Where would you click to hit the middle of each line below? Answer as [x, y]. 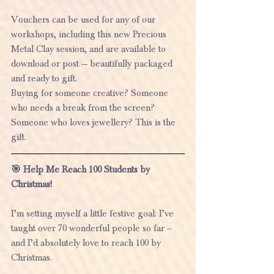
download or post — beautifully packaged [93, 63]
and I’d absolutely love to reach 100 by [87, 243]
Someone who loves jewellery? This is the [94, 122]
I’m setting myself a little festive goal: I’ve [94, 213]
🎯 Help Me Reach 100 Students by [82, 169]
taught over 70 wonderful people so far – [92, 228]
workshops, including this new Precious [90, 34]
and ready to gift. [44, 78]
